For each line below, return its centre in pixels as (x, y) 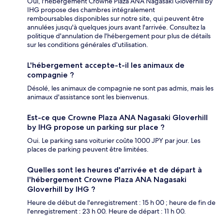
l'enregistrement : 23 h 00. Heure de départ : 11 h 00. (107, 211)
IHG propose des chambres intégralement (91, 10)
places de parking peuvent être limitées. (88, 149)
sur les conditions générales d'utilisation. (88, 45)
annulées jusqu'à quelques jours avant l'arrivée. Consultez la (116, 27)
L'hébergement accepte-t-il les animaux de (106, 65)
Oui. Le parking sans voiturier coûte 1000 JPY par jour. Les (114, 141)
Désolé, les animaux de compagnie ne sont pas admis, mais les (120, 88)
